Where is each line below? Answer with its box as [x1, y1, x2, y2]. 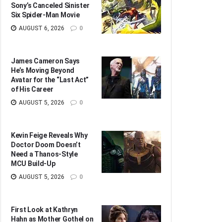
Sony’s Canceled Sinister [11, 1, 90, 9]
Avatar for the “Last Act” [11, 75, 89, 84]
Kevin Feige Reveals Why [11, 131, 88, 139]
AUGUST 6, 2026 [17, 24, 64, 32]
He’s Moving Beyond [11, 66, 74, 74]
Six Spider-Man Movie [11, 10, 80, 19]
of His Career [11, 85, 54, 93]
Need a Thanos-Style [11, 150, 78, 158]
